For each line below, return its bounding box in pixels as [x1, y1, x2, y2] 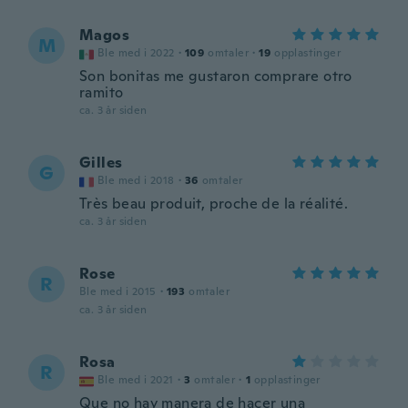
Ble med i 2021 [97, 372, 174, 387]
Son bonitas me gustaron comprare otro [79, 66, 352, 86]
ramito [79, 83, 124, 102]
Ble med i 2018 [97, 173, 175, 188]
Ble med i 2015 [79, 284, 157, 299]
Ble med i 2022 [97, 46, 175, 60]
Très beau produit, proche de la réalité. [79, 194, 348, 213]
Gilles [79, 153, 123, 172]
